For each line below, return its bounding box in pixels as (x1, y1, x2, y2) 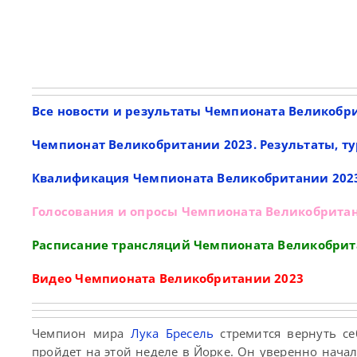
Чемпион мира (32, 325, 131, 342)
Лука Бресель (130, 325, 214, 342)
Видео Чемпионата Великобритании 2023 (32, 270, 304, 287)
